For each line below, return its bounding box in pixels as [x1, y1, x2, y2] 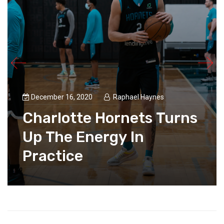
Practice [22, 146, 83, 165]
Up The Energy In [22, 127, 144, 146]
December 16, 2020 [31, 92, 94, 101]
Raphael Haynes [113, 92, 164, 101]
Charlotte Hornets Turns [22, 108, 197, 127]
